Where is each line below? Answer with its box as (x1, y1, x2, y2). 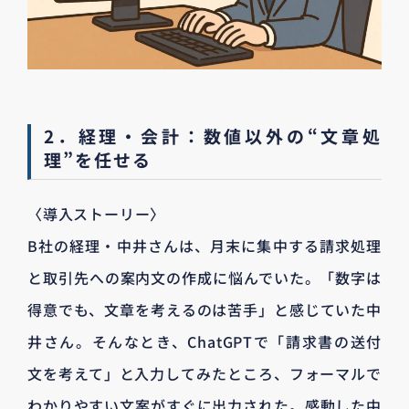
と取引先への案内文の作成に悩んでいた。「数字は (27, 266, 382, 288)
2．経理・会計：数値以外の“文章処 (44, 122, 382, 148)
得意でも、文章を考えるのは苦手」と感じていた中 (27, 298, 382, 320)
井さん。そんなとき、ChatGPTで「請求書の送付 (27, 330, 382, 352)
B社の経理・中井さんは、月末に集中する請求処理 (27, 234, 382, 257)
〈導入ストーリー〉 (27, 202, 166, 225)
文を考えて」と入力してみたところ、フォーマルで (27, 362, 382, 384)
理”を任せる (44, 146, 152, 172)
